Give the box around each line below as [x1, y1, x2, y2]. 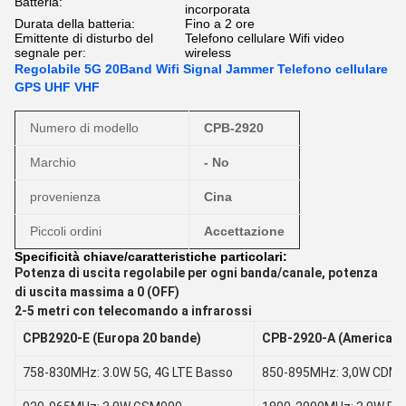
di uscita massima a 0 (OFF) [14, 285, 179, 299]
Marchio [30, 155, 76, 169]
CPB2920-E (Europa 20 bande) [23, 331, 201, 345]
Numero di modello [30, 121, 139, 135]
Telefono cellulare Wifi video [185, 31, 344, 45]
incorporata [185, 2, 250, 16]
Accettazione [204, 224, 285, 238]
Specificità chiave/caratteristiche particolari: [14, 249, 287, 264]
